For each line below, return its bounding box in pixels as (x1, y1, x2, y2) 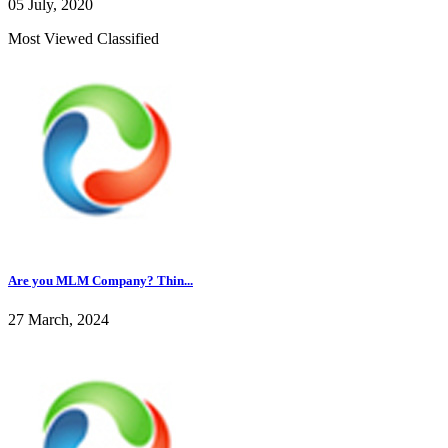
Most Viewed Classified (8, 29, 159, 47)
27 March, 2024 (8, 310, 109, 328)
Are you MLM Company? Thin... (8, 272, 193, 288)
